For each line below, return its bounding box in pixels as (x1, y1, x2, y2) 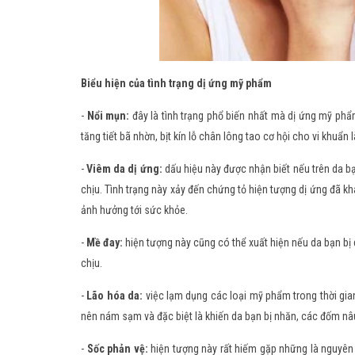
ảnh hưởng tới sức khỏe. (81, 204, 188, 217)
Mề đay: (86, 236, 124, 250)
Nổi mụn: (86, 109, 130, 123)
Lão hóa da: (86, 289, 143, 303)
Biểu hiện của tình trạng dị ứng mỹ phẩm (81, 77, 272, 90)
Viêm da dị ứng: (86, 162, 162, 176)
